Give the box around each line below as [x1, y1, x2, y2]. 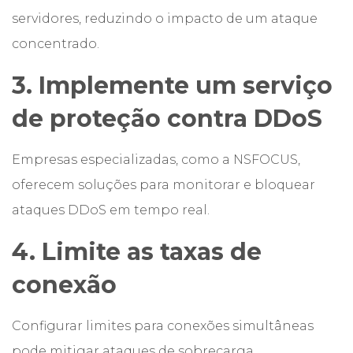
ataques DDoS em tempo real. [12, 203, 210, 217]
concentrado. [12, 36, 99, 51]
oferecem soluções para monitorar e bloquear [12, 177, 315, 192]
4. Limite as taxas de [12, 237, 262, 266]
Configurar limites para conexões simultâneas [12, 318, 314, 333]
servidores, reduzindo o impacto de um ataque [12, 11, 318, 26]
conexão [12, 270, 117, 299]
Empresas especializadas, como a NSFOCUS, [12, 152, 300, 167]
